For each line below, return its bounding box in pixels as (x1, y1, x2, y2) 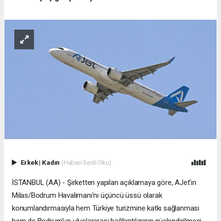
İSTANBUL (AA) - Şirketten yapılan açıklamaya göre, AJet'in (12, 178, 196, 187)
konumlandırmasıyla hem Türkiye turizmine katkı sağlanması (12, 204, 200, 213)
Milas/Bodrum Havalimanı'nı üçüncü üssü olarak (12, 191, 162, 200)
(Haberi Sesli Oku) (61, 158, 111, 167)
